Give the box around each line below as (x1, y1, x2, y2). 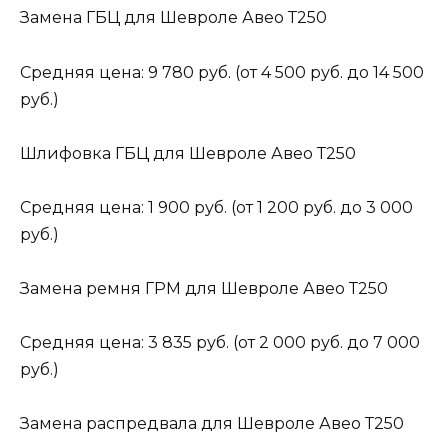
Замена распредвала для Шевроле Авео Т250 (20, 414, 404, 434)
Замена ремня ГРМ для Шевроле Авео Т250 (20, 279, 388, 299)
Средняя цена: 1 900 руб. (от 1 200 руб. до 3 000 (20, 197, 413, 217)
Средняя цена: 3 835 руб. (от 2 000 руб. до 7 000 (20, 333, 420, 353)
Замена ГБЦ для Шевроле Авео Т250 (20, 8, 327, 28)
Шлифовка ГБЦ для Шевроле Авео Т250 (20, 143, 356, 163)
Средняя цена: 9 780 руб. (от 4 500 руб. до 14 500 (20, 62, 424, 82)
